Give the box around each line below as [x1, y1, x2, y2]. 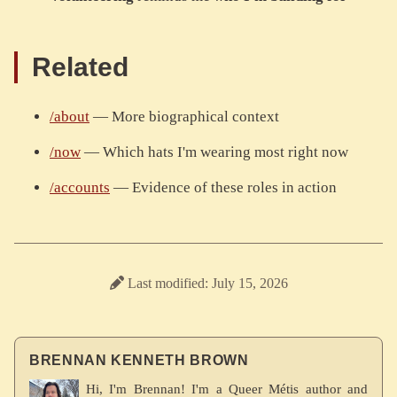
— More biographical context [90, 108, 279, 126]
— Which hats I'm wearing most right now [81, 144, 348, 161]
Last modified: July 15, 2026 [127, 276, 288, 292]
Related [32, 52, 136, 82]
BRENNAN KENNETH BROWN [29, 353, 249, 369]
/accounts [50, 179, 110, 197]
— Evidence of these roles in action [110, 179, 337, 197]
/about [50, 108, 90, 126]
